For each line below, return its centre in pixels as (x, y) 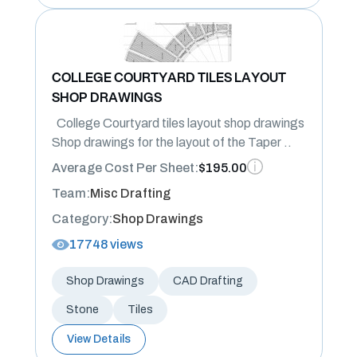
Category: (82, 219)
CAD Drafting (208, 281)
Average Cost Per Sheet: (125, 168)
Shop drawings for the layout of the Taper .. (171, 142)
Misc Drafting (130, 193)
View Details (98, 339)
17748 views (106, 244)
